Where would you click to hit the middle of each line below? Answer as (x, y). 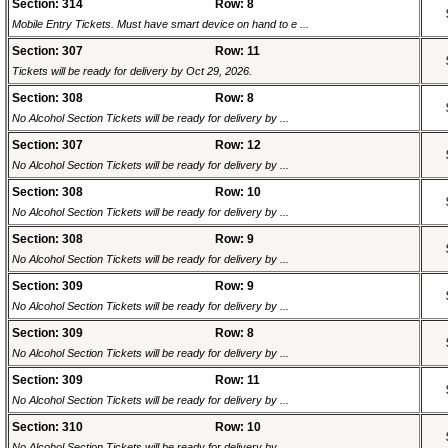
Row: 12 (238, 145)
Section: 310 (47, 427)
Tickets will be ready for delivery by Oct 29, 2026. (132, 71)
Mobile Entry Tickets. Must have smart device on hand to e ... (160, 24)
